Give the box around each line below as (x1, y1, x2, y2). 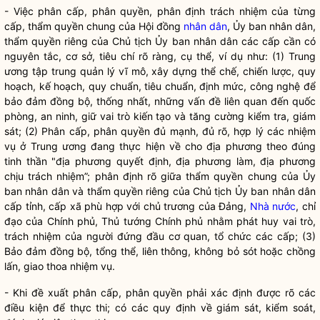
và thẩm (69, 185, 114, 197)
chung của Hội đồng (84, 20, 184, 32)
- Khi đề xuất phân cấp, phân (4, 286, 154, 299)
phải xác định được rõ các (182, 286, 316, 299)
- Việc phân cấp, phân (4, 5, 121, 17)
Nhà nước (249, 200, 296, 212)
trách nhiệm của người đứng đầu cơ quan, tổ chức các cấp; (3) (4, 230, 316, 242)
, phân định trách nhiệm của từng (149, 5, 316, 17)
